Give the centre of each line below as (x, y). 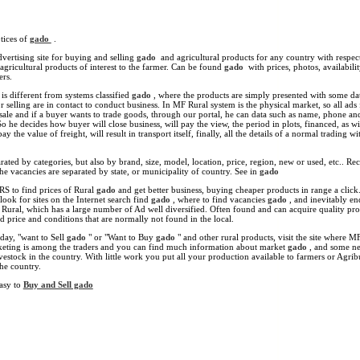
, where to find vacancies (220, 200)
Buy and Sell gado (58, 285)
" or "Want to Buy (122, 237)
